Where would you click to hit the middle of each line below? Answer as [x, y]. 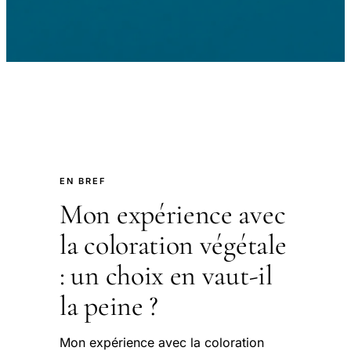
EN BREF [83, 181]
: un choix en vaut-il [166, 275]
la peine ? [109, 306]
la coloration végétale [173, 245]
